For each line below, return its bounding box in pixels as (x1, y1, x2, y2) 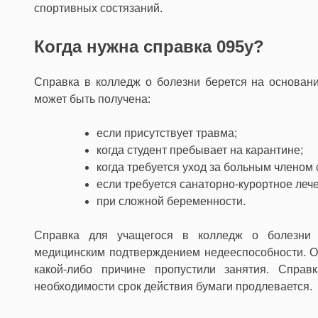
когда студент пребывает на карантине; (97, 143, 303, 156)
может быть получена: (34, 92, 150, 105)
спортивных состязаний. (34, 2, 163, 14)
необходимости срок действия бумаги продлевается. (34, 280, 312, 292)
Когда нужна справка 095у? (34, 37, 264, 56)
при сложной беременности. (97, 194, 246, 207)
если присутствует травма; (97, 126, 237, 139)
